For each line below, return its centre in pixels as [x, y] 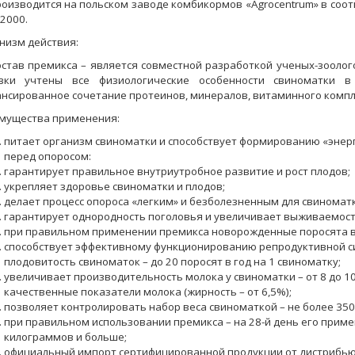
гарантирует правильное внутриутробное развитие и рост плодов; [177, 171]
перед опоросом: [47, 156]
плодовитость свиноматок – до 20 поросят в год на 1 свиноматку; [172, 261]
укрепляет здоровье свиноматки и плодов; [114, 186]
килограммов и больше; [65, 337]
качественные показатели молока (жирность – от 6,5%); [147, 292]
